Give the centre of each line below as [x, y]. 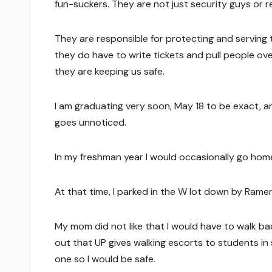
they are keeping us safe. [110, 71]
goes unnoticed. [90, 122]
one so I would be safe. [105, 259]
